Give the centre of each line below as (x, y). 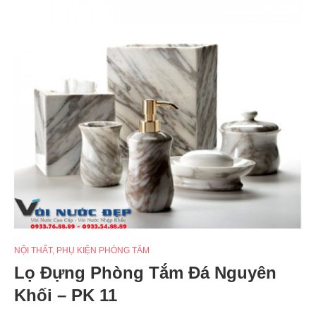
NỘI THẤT (33, 250)
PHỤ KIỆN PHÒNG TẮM (103, 250)
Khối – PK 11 (66, 295)
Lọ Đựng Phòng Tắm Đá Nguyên (145, 272)
